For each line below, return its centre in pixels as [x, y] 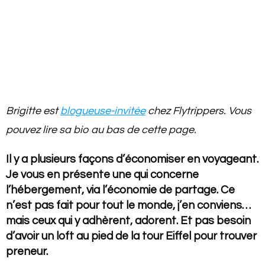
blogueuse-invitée [103, 111]
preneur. [27, 251]
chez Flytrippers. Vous [198, 111]
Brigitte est [33, 111]
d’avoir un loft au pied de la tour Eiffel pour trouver [131, 236]
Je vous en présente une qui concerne [102, 174]
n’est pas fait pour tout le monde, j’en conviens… [128, 205]
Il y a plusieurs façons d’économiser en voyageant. [132, 159]
